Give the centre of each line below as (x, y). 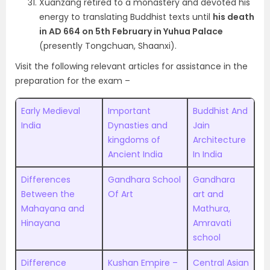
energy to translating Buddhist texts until (126, 17)
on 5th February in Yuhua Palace (152, 31)
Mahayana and (53, 209)
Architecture (219, 140)
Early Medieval (51, 111)
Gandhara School (144, 180)
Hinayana (41, 223)
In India (208, 154)
